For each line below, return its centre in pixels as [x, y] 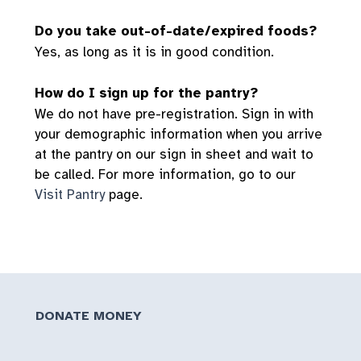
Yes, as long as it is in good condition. [154, 52]
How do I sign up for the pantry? [146, 93]
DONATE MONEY [88, 315]
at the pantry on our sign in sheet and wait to [174, 155]
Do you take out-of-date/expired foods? [176, 31]
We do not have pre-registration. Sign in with [174, 114]
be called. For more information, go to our [165, 175]
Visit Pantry [70, 195]
